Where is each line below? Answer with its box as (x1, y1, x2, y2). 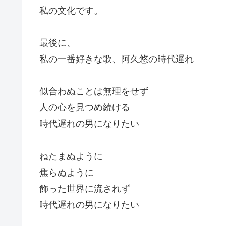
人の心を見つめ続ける (39, 102, 130, 113)
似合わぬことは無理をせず (39, 86, 148, 97)
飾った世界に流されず (39, 183, 130, 194)
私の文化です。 (39, 5, 103, 16)
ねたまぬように (39, 151, 103, 161)
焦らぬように (39, 167, 94, 178)
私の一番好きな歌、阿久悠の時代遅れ (39, 53, 194, 64)
